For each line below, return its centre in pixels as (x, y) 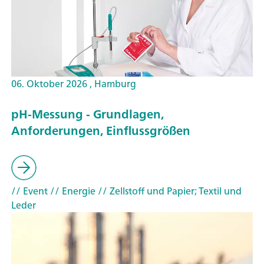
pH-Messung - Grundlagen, (88, 114)
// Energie (72, 191)
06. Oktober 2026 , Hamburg (74, 83)
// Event (29, 191)
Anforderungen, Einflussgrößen (101, 131)
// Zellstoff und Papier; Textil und (169, 191)
